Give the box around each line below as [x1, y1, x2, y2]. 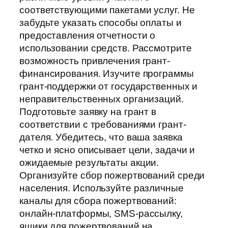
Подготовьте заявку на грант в [19, 106, 157, 118]
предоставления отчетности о [19, 30, 156, 41]
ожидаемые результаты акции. [19, 157, 159, 168]
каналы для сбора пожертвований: [19, 195, 177, 207]
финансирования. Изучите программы [19, 68, 194, 79]
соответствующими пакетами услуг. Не [19, 5, 195, 16]
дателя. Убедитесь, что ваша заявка [19, 132, 183, 143]
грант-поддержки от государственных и [19, 81, 198, 92]
